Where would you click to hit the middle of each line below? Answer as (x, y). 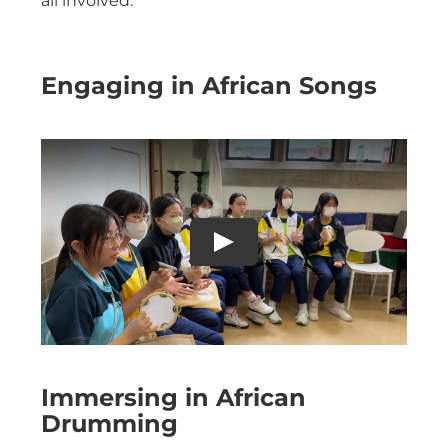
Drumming (109, 423)
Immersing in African (173, 397)
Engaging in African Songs (209, 85)
